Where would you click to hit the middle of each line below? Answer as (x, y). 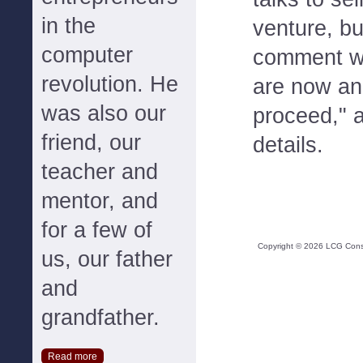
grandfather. (100, 318)
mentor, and (100, 201)
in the (68, 26)
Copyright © (280, 246)
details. (288, 145)
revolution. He (110, 84)
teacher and (100, 172)
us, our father (107, 259)
